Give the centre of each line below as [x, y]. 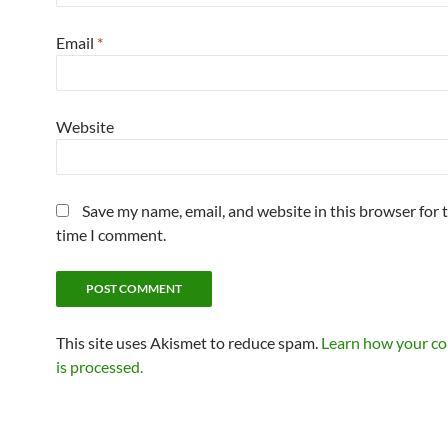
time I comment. [111, 234]
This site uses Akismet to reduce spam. [188, 342]
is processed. [99, 366]
